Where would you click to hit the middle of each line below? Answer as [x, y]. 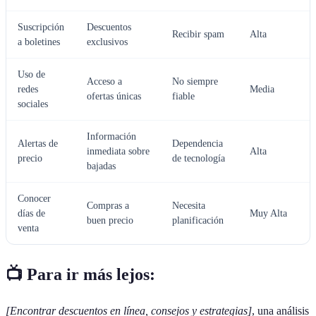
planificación [198, 221]
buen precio [110, 221]
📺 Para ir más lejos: [80, 275]
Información [111, 137]
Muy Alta [268, 214]
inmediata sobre [118, 152]
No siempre [195, 82]
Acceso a [104, 82]
